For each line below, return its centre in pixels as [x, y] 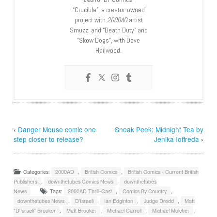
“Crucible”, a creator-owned [108, 10]
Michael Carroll [124, 211]
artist [135, 20]
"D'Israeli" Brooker [35, 211]
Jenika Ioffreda [176, 139]
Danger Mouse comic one [57, 130]
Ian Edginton [119, 201]
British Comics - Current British [163, 172]
